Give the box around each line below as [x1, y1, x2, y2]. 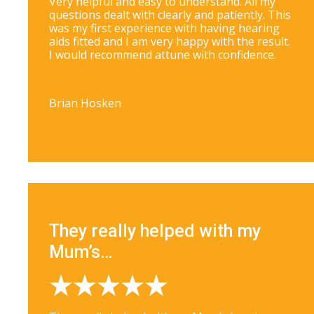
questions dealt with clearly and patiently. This [49, 7, 291, 23]
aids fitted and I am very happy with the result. [49, 34, 290, 50]
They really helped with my [49, 221, 261, 242]
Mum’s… [49, 242, 113, 263]
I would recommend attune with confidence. [49, 47, 276, 63]
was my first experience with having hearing [49, 20, 280, 36]
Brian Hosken [49, 95, 121, 111]
